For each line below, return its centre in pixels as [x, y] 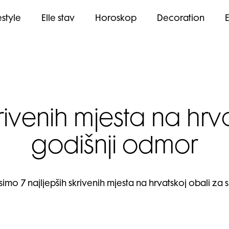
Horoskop [116, 19]
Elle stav [58, 19]
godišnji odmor [114, 148]
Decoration [181, 19]
